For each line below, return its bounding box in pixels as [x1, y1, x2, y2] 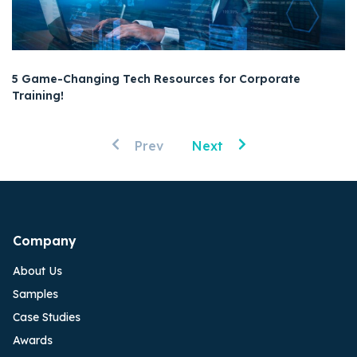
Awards [13, 333, 53, 348]
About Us [13, 263, 62, 278]
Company [13, 232, 76, 249]
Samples [13, 286, 58, 301]
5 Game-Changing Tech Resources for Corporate [12, 72, 300, 87]
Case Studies [13, 309, 80, 324]
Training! [12, 88, 64, 104]
